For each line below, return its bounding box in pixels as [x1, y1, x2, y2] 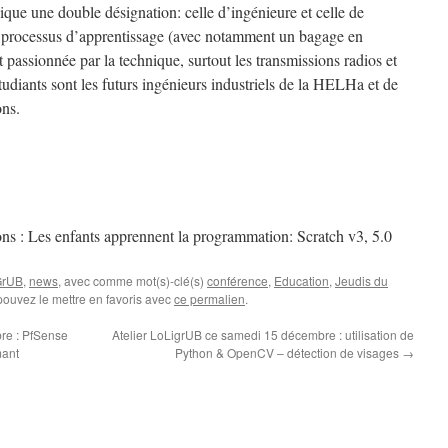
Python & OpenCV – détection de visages [175, 344, 402, 361]
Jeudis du [335, 272, 388, 289]
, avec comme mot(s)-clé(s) [58, 272, 207, 289]
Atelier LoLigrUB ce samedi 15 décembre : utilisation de [112, 326, 414, 343]
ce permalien [174, 290, 245, 307]
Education [274, 272, 329, 289]
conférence [207, 272, 268, 289]
